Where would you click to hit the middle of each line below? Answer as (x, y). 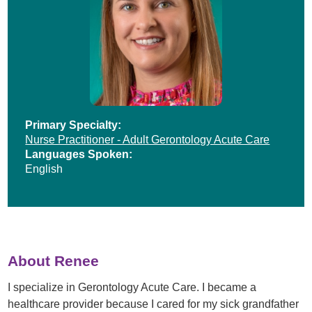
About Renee (54, 260)
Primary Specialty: (73, 124)
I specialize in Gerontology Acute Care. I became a (132, 288)
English (44, 168)
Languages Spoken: (79, 154)
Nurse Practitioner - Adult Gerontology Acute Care (148, 139)
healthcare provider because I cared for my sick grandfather (154, 304)
